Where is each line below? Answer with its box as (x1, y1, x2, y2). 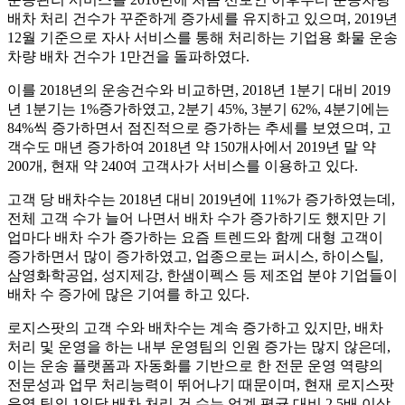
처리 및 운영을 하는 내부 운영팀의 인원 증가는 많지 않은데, (7, 338, 391, 354)
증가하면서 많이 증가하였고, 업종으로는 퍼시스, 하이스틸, (7, 248, 383, 264)
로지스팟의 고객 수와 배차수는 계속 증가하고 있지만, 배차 (7, 319, 383, 335)
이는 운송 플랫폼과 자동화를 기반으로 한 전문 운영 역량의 (7, 357, 383, 373)
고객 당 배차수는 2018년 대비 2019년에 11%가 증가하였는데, (7, 191, 395, 207)
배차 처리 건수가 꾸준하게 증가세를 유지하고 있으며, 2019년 (7, 10, 398, 26)
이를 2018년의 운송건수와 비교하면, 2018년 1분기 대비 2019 (7, 81, 391, 98)
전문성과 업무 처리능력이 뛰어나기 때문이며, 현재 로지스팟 (7, 376, 394, 392)
